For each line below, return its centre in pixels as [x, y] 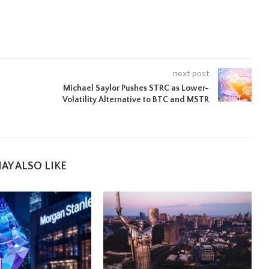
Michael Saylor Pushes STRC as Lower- [136, 88]
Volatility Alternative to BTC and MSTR [135, 100]
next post [191, 74]
